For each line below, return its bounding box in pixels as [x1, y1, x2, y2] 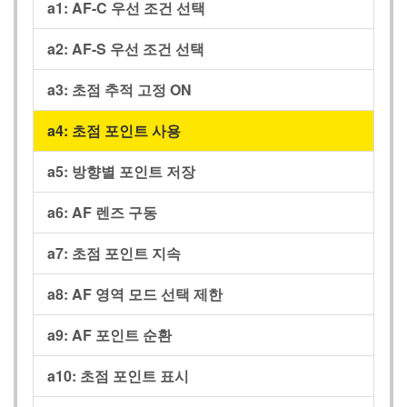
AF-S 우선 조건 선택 [72, 37, 204, 59]
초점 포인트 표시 [80, 364, 189, 386]
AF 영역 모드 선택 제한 [72, 283, 223, 304]
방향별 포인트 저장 [72, 160, 195, 182]
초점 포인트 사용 [72, 119, 181, 141]
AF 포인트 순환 [72, 323, 172, 345]
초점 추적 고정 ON [72, 78, 192, 100]
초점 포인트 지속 [72, 242, 181, 263]
